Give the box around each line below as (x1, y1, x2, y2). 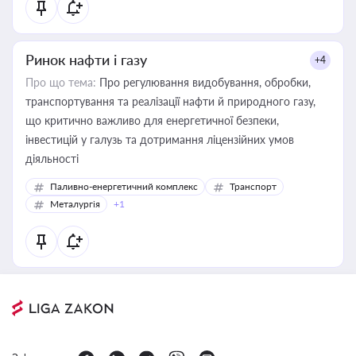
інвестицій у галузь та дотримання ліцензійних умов (25, 133, 294, 146)
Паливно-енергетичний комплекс (50, 180, 198, 192)
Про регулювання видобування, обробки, (96, 75, 311, 89)
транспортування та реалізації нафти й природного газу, (25, 95, 315, 108)
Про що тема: (25, 75, 96, 89)
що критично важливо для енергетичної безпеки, (25, 114, 279, 127)
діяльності (25, 152, 79, 165)
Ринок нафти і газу (25, 51, 147, 68)
